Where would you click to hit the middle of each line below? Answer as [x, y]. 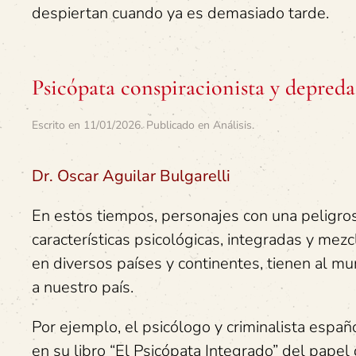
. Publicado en [177, 125]
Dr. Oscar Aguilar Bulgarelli [131, 176]
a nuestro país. [83, 287]
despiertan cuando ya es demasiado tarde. [180, 13]
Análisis [232, 125]
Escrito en [58, 125]
